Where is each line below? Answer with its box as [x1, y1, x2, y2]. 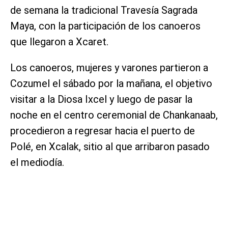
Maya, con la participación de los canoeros [10, 20, 201, 33]
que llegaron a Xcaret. [10, 36, 108, 48]
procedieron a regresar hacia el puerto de [10, 125, 195, 137]
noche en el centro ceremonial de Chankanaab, [10, 109, 218, 122]
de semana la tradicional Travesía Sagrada [10, 4, 197, 17]
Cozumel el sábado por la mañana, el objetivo [10, 77, 212, 90]
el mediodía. [10, 156, 64, 169]
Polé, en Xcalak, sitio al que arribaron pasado [10, 140, 210, 153]
